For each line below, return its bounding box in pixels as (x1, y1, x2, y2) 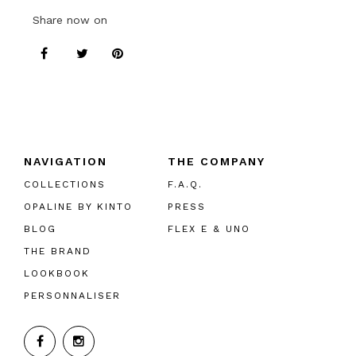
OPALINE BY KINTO (24, 201, 133, 212)
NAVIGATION (24, 155, 107, 168)
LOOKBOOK (24, 268, 90, 279)
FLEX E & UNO (168, 223, 250, 234)
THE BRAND (24, 246, 91, 257)
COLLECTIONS (24, 179, 106, 190)
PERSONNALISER (24, 290, 121, 301)
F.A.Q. (168, 179, 203, 190)
